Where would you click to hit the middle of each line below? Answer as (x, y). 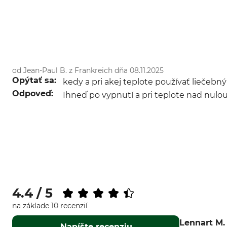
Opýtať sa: (34, 80)
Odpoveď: (33, 93)
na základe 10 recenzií (50, 206)
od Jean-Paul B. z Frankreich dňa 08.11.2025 (88, 70)
